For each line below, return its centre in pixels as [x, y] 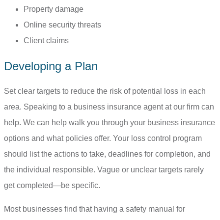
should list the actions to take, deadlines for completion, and [107, 154]
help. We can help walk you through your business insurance [110, 122]
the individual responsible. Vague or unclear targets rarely [104, 169]
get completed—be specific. [52, 185]
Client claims [46, 41]
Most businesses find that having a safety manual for [95, 209]
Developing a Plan [51, 66]
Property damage [54, 9]
